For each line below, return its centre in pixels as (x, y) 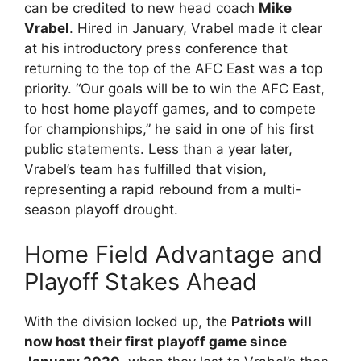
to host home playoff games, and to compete (170, 109)
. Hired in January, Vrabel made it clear (196, 28)
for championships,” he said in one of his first (169, 129)
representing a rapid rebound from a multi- (163, 189)
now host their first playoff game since (156, 341)
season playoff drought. (101, 210)
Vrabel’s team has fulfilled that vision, (145, 169)
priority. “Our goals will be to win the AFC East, (174, 89)
